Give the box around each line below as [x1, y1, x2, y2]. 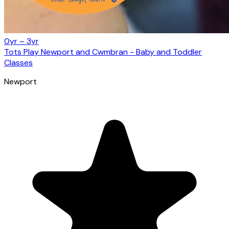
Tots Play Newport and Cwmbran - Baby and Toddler [4, 46, 202, 57]
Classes [4, 57, 33, 68]
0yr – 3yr [4, 35, 39, 47]
